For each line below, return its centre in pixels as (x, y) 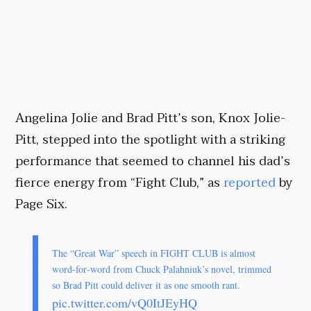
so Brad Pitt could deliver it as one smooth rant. (146, 285)
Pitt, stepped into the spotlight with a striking (151, 140)
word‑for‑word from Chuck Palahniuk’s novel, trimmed (162, 269)
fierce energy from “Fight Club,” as (120, 183)
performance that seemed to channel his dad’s (153, 162)
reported (250, 183)
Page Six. (42, 205)
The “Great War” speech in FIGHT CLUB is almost (154, 253)
